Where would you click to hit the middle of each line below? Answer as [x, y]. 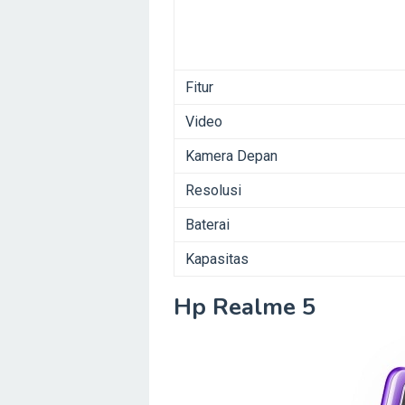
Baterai [207, 225]
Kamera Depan [231, 156]
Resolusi [213, 191]
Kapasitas [217, 259]
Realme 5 [261, 307]
